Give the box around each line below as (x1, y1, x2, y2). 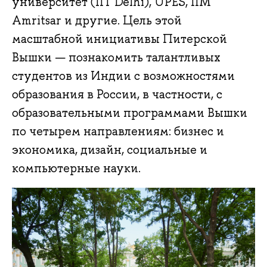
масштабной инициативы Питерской (12, 31, 227, 47)
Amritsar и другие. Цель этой (12, 13, 182, 29)
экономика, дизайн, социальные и (12, 142, 207, 158)
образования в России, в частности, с (12, 86, 222, 103)
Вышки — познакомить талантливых (12, 49, 221, 66)
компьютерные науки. (12, 160, 141, 176)
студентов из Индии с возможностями (12, 68, 235, 84)
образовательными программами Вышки (12, 105, 247, 121)
